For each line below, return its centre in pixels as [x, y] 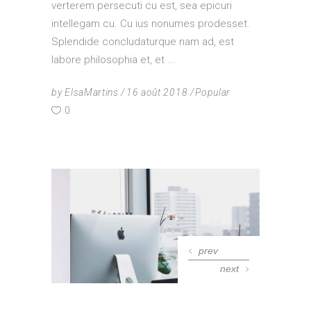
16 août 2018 [157, 92]
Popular [213, 92]
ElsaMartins [92, 92]
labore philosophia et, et [109, 59]
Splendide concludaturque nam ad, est [143, 41]
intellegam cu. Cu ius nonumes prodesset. [151, 23]
